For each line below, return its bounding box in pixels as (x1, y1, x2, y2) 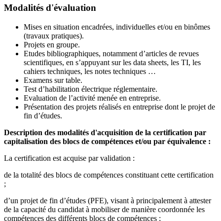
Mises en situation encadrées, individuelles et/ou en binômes (24, 22, 210, 31)
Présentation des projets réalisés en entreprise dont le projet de (24, 102, 215, 111)
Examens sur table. (24, 75, 82, 84)
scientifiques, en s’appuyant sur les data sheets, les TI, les (24, 58, 201, 67)
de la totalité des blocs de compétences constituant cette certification (4, 170, 214, 179)
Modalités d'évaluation (4, 2, 96, 13)
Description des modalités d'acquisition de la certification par (4, 128, 206, 137)
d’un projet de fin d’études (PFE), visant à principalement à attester (4, 196, 211, 205)
